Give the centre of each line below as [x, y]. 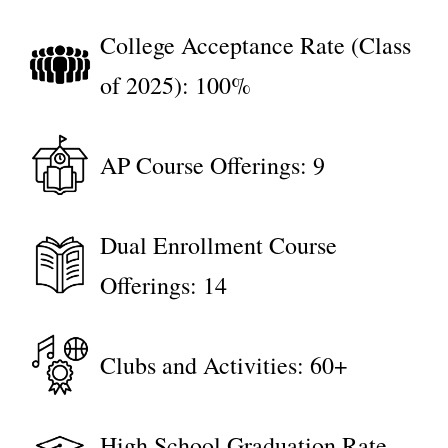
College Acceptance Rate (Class [255, 45]
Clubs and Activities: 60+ [224, 365]
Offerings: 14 [163, 285]
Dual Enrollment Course [218, 245]
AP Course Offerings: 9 [212, 165]
